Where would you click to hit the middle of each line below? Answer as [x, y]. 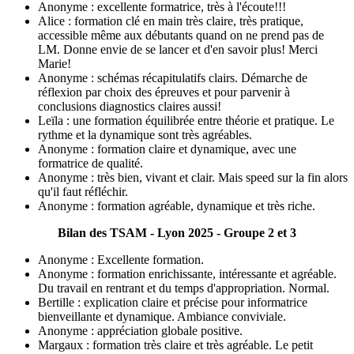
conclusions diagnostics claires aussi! [130, 106]
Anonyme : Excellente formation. [121, 259]
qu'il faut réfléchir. [83, 191]
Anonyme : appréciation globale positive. [140, 330]
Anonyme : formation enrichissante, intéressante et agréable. [187, 273]
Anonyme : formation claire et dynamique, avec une [167, 149]
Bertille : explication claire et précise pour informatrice [173, 302]
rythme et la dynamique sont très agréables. [145, 134]
